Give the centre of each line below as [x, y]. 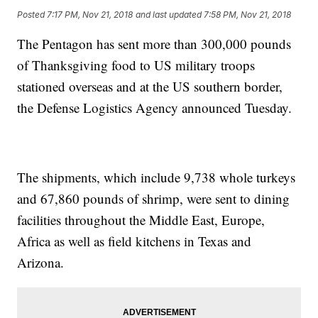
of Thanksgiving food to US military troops [136, 65]
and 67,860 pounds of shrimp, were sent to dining [154, 199]
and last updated [169, 14]
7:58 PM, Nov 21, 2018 [248, 14]
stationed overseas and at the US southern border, [150, 87]
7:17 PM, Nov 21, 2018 [90, 14]
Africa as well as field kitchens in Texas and [135, 241]
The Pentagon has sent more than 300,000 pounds [154, 44]
